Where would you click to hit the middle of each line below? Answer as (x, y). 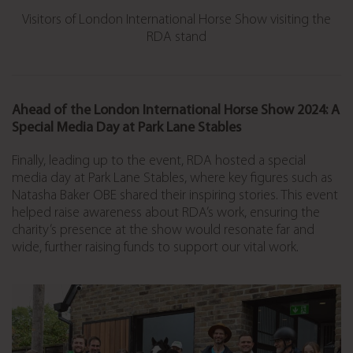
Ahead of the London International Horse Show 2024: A (176, 110)
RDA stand (176, 37)
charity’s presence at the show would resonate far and (163, 230)
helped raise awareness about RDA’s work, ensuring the (166, 213)
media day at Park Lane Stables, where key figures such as (172, 178)
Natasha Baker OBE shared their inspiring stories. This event (175, 195)
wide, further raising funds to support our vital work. (155, 247)
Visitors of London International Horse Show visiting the (176, 20)
